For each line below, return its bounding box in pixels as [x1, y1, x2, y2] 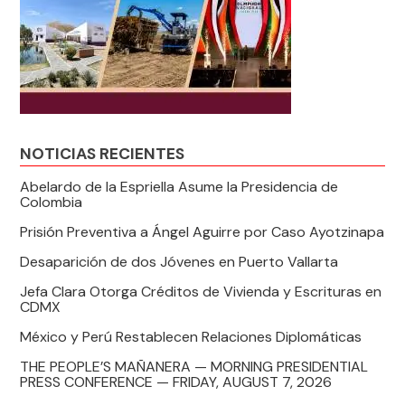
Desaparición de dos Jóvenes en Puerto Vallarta [20, 252, 339, 272]
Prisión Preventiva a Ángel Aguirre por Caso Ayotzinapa [20, 222, 385, 242]
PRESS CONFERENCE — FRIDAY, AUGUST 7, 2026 [20, 372, 333, 392]
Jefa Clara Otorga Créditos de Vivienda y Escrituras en [20, 282, 382, 302]
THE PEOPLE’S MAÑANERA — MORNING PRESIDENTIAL [20, 357, 369, 377]
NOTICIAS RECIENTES [20, 143, 185, 164]
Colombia [20, 193, 83, 212]
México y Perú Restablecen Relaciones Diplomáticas [20, 327, 363, 347]
